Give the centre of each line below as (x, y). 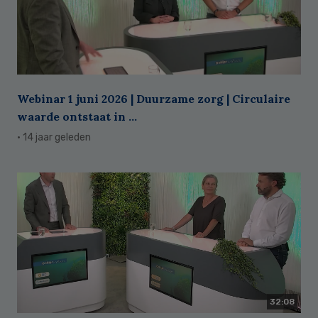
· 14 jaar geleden (54, 138)
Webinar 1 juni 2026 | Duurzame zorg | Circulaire (154, 99)
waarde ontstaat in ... (77, 117)
